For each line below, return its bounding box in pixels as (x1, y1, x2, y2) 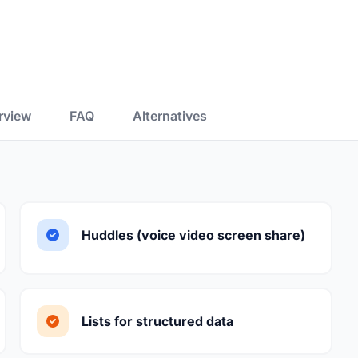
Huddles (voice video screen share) (82, 227, 305, 243)
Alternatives (133, 108, 207, 124)
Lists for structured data (82, 313, 233, 329)
